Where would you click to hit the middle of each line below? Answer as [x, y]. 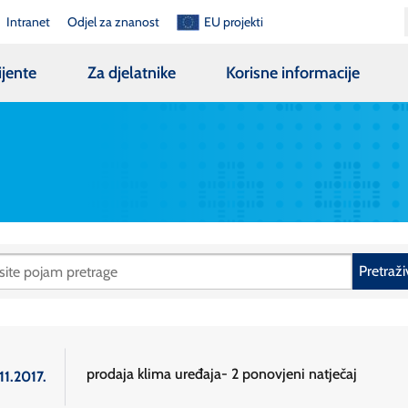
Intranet [28, 21]
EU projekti [234, 21]
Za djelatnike [131, 72]
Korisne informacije [293, 72]
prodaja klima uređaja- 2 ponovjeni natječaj [222, 374]
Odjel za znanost [114, 21]
